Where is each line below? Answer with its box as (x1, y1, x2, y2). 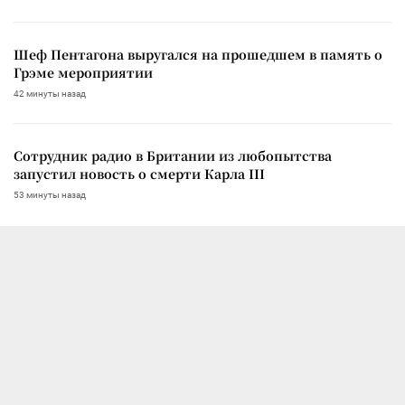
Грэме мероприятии (14, 63, 153, 82)
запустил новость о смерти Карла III (14, 165, 265, 184)
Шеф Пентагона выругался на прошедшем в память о (14, 45, 382, 64)
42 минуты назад (14, 89, 86, 99)
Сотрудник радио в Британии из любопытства (14, 146, 332, 165)
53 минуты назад (14, 190, 86, 201)
